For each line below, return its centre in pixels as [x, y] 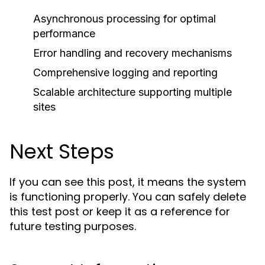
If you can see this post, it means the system [128, 182]
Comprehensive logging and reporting [125, 72]
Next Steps [62, 151]
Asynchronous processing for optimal [125, 19]
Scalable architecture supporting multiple [132, 92]
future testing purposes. [73, 226]
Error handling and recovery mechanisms [132, 53]
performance [64, 33]
